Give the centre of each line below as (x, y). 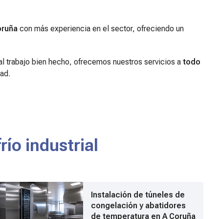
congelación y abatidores (139, 205)
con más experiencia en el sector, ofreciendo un (100, 29)
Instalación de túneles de (138, 195)
